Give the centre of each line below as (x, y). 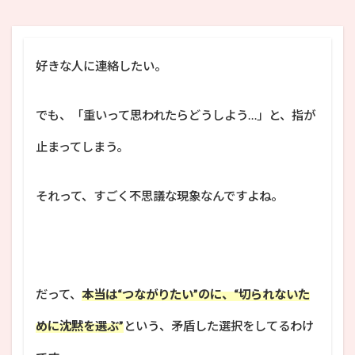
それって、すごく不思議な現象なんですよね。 (159, 195)
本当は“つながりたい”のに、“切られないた (196, 294)
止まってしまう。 (82, 146)
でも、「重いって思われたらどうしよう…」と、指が (176, 115)
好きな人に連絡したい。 (101, 65)
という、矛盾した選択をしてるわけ (219, 325)
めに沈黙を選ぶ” (80, 325)
